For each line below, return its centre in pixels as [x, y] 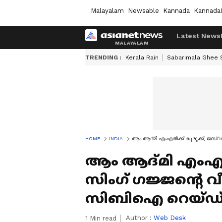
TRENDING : [103, 57]
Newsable [143, 10]
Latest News [198, 36]
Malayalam [107, 10]
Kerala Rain [142, 57]
